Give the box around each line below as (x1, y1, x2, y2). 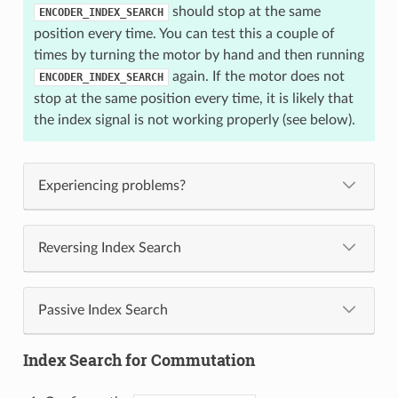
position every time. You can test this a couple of (33, 26, 335, 41)
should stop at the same (168, 4, 321, 19)
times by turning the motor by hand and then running (33, 47, 364, 62)
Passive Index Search (37, 302, 168, 317)
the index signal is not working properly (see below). (33, 112, 355, 127)
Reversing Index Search (37, 240, 181, 255)
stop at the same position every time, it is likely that (33, 91, 354, 106)
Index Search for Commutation (22, 348, 255, 370)
